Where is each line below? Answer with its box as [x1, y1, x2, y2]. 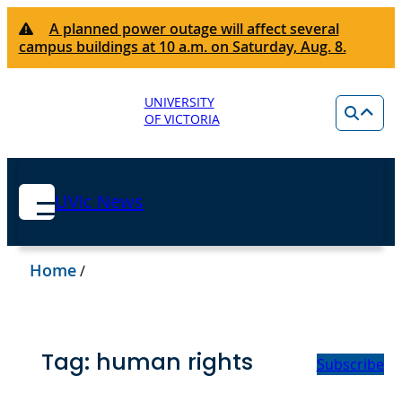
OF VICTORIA [144, 110, 220, 127]
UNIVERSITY [144, 93, 214, 110]
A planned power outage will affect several [48, 19, 339, 39]
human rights [95, 346, 253, 379]
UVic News [55, 189, 144, 214]
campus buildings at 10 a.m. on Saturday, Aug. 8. [18, 37, 346, 57]
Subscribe [316, 354, 384, 374]
